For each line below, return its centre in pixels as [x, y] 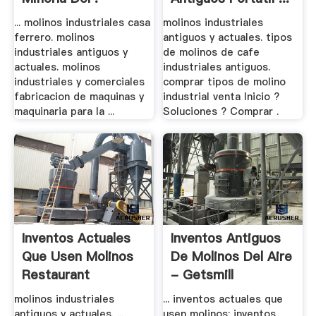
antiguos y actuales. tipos [228, 38]
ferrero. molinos [54, 38]
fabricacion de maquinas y [79, 97]
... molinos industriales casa [82, 23]
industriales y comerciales [79, 82]
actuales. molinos [57, 67]
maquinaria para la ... [64, 112]
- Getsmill [202, 274]
